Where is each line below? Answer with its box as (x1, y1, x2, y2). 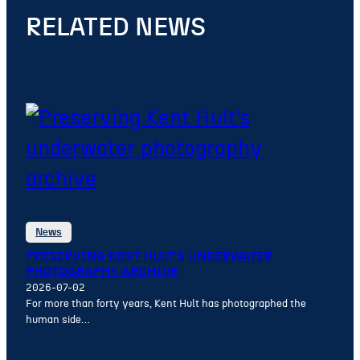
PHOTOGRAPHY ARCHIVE (26, 265, 178, 279)
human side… (26, 314, 90, 326)
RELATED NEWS (26, 14, 206, 40)
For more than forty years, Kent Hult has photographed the (26, 298, 306, 310)
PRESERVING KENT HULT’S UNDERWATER (26, 250, 272, 264)
